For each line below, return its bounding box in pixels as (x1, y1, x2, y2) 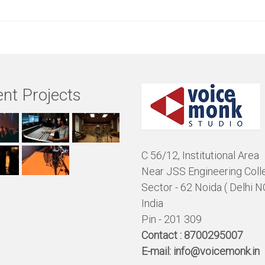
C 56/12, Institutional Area (141, 149, 259, 162)
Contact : (141, 229, 184, 242)
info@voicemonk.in (173, 245, 260, 258)
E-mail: (141, 245, 173, 258)
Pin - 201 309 (141, 213, 202, 226)
